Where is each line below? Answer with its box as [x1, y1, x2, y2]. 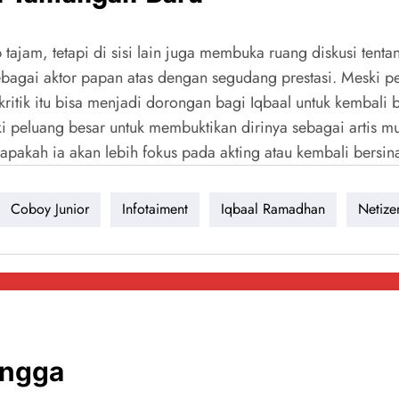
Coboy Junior [11, 199, 89, 220]
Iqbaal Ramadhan [221, 199, 325, 220]
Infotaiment [122, 199, 188, 220]
